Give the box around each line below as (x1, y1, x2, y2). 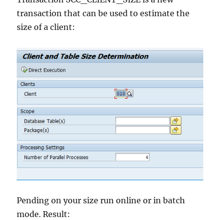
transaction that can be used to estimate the (17, 8, 190, 18)
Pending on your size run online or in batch (17, 195, 186, 206)
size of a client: (17, 22, 76, 32)
